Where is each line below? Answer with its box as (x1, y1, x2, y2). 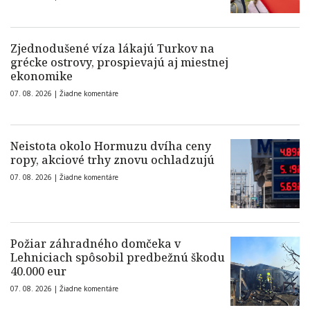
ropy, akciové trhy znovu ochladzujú (10, 152, 215, 168)
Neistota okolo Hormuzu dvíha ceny (10, 138, 211, 154)
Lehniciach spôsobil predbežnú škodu (10, 250, 225, 266)
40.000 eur (10, 264, 66, 280)
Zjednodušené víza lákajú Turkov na (10, 41, 215, 57)
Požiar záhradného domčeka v (10, 236, 181, 252)
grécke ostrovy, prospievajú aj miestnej (10, 55, 228, 71)
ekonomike (10, 69, 73, 84)
